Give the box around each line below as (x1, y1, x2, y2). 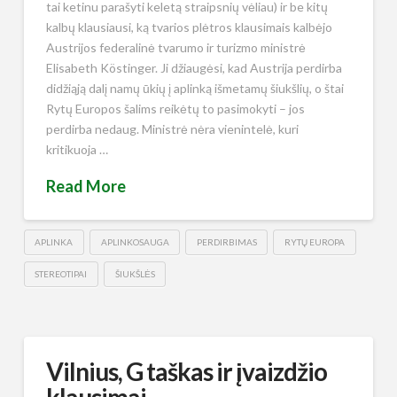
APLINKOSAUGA (100, 236, 169, 247)
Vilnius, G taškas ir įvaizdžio (45, 356, 328, 387)
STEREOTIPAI (35, 268, 88, 279)
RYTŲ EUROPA (284, 236, 346, 247)
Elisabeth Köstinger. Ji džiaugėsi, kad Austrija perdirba (45, 59, 342, 75)
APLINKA (35, 236, 74, 247)
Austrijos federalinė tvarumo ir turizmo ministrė (45, 39, 306, 55)
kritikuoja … (45, 141, 108, 157)
